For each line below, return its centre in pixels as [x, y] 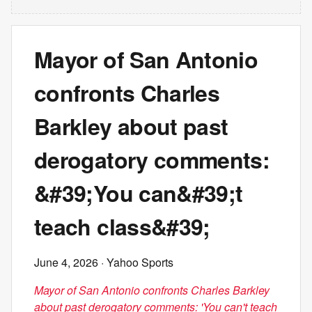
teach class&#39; [122, 226]
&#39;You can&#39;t [139, 193]
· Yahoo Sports [136, 262]
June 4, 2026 [66, 262]
